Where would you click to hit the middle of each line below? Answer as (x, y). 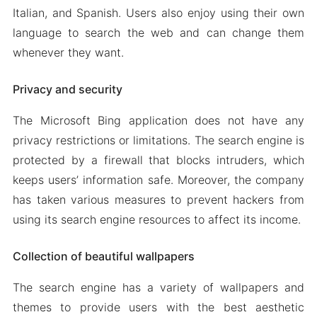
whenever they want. (68, 52)
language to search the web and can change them (158, 33)
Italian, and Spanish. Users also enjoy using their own (158, 13)
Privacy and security (67, 89)
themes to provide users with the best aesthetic (158, 307)
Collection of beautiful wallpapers (103, 256)
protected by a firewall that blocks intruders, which (158, 160)
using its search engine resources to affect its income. (156, 219)
